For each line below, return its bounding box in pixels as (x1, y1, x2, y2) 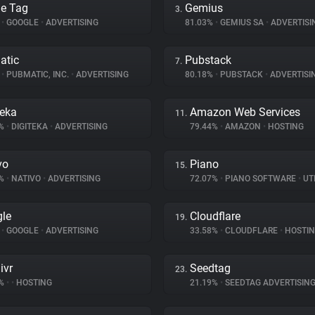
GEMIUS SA (218, 18, 266, 27)
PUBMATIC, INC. (4, 70, 71, 79)
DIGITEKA (9, 122, 50, 131)
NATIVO (9, 174, 43, 184)
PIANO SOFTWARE (223, 174, 298, 184)
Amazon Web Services (190, 105, 300, 119)
